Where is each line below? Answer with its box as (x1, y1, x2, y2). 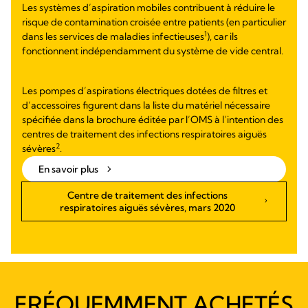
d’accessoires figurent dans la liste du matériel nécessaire (22, 99, 270, 112)
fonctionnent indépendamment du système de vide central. (22, 45, 283, 58)
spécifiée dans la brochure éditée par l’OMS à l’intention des (22, 113, 283, 126)
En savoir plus (38, 163, 98, 176)
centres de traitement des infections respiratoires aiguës (22, 128, 267, 141)
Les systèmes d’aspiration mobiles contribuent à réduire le (22, 1, 275, 14)
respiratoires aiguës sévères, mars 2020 (60, 201, 236, 214)
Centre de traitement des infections (67, 189, 228, 202)
